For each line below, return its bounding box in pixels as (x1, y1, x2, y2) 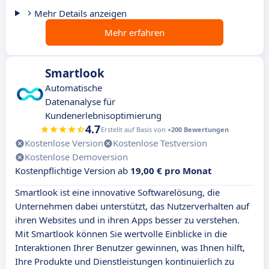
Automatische (45, 82, 102, 94)
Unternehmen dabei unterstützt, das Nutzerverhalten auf (15, 200, 249, 213)
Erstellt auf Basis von (101, 125, 168, 134)
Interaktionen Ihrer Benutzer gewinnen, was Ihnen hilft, (15, 241, 245, 254)
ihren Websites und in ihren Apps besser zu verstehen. (15, 214, 240, 226)
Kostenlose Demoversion (25, 151, 128, 163)
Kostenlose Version (25, 137, 103, 150)
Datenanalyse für (45, 95, 115, 108)
